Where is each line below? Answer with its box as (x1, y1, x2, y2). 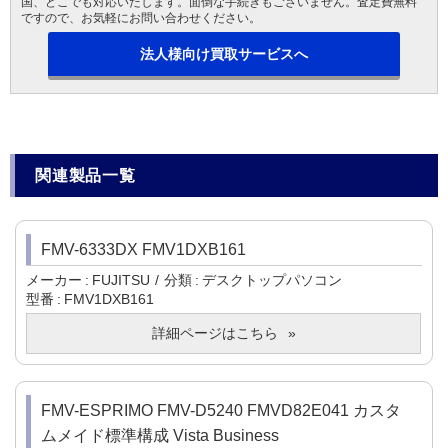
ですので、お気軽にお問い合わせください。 (21, 11, 261, 26)
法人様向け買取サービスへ (139, 46, 308, 63)
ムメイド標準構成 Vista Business (41, 427, 279, 445)
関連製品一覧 (35, 167, 136, 185)
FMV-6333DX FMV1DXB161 (41, 241, 246, 259)
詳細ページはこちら (151, 325, 278, 342)
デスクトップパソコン (202, 272, 342, 289)
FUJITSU (92, 272, 150, 289)
